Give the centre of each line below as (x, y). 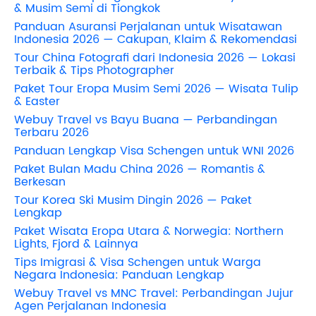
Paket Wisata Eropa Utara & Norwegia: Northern (149, 231)
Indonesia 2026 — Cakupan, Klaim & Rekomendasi (156, 39)
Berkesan (40, 182)
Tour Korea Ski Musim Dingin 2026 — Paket (133, 200)
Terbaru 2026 (51, 132)
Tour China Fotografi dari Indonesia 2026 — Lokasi (155, 57)
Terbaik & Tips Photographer (94, 70)
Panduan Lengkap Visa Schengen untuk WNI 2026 (154, 151)
